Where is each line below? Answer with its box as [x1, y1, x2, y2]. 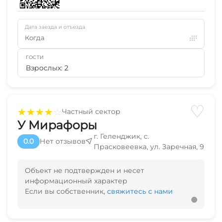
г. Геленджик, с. [94, 131, 149, 141]
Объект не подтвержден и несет [25, 166, 144, 175]
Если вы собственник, [25, 186, 107, 196]
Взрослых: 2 [26, 63, 68, 72]
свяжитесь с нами [107, 186, 173, 196]
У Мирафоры [17, 117, 97, 132]
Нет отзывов [40, 137, 86, 146]
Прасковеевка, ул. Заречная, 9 [94, 142, 204, 151]
